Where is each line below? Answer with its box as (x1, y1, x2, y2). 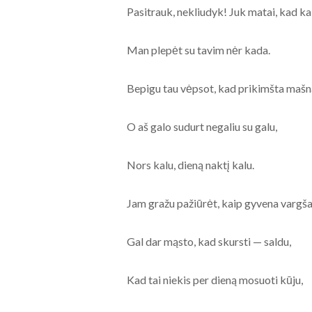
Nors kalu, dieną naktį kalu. (126, 158, 254, 172)
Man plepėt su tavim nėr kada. (126, 43, 270, 57)
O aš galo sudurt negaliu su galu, (126, 120, 277, 134)
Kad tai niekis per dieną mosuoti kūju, (126, 273, 303, 287)
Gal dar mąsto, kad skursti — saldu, (126, 235, 291, 249)
